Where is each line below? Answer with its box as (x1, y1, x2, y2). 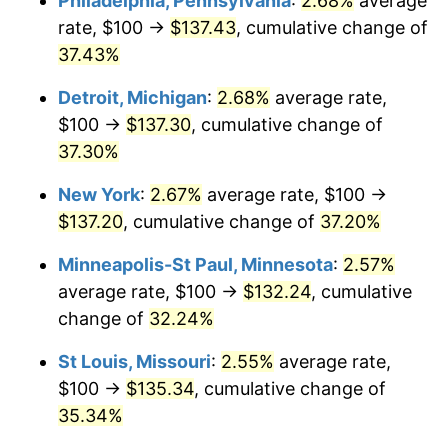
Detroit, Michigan (58, 86, 207, 108)
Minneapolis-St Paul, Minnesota (58, 253, 333, 275)
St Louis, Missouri (58, 350, 211, 372)
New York (58, 183, 140, 205)
